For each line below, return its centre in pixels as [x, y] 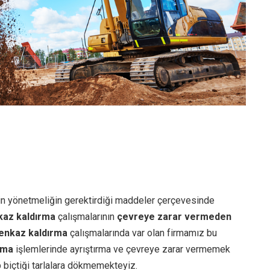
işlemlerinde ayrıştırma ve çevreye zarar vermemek [122, 249]
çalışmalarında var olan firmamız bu [142, 233]
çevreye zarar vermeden [174, 216]
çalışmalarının [86, 216]
